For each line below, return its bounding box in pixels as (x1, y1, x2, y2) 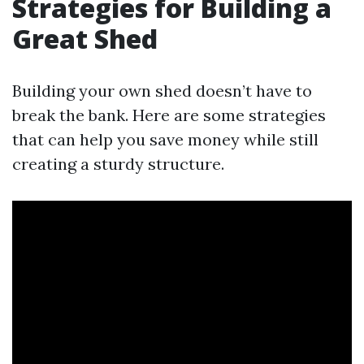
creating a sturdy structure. (12, 154, 224, 174)
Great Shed (12, 21, 158, 56)
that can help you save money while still (12, 129, 318, 149)
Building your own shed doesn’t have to (12, 80, 312, 101)
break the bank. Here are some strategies (12, 105, 326, 125)
